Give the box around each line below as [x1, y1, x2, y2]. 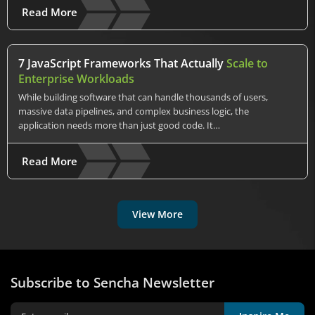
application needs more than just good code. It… [18, 118, 220, 131]
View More [132, 207, 183, 221]
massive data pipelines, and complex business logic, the [18, 104, 249, 117]
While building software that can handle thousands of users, [18, 90, 268, 103]
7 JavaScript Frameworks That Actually [18, 55, 226, 71]
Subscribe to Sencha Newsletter [11, 273, 214, 292]
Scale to [226, 55, 268, 71]
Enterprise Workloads [18, 70, 134, 86]
